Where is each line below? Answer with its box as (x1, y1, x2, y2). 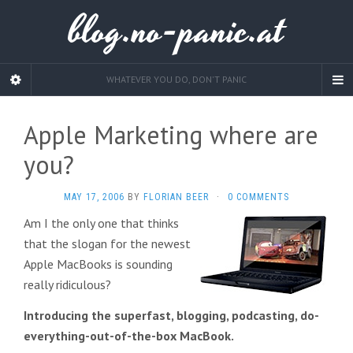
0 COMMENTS (228, 191, 289, 203)
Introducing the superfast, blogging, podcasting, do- (24, 307, 319, 323)
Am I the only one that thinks (24, 215, 179, 231)
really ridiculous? (24, 277, 111, 292)
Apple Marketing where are (24, 118, 318, 151)
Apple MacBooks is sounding (24, 256, 173, 272)
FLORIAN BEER (143, 191, 209, 203)
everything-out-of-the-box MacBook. (24, 328, 234, 344)
